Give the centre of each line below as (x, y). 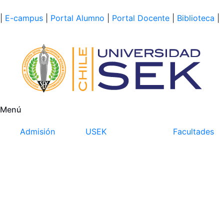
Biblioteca (196, 18)
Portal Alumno (77, 18)
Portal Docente (141, 18)
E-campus (24, 18)
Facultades (193, 131)
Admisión (37, 131)
